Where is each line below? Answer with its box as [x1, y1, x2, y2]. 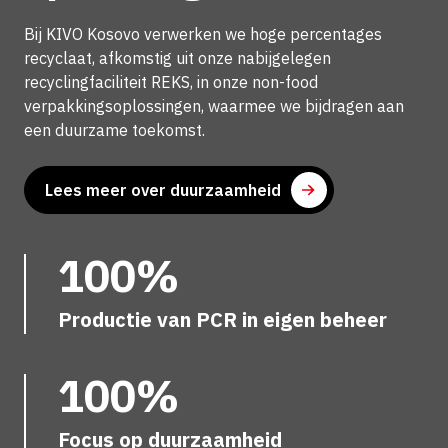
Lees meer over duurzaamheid [45, 179, 281, 200]
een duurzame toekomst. [24, 119, 205, 140]
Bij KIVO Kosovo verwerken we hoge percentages [24, 23, 382, 44]
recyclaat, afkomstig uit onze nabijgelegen [24, 47, 331, 68]
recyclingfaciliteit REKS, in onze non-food [24, 71, 318, 92]
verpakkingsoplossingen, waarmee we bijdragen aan [24, 95, 404, 116]
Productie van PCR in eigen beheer [58, 305, 387, 333]
